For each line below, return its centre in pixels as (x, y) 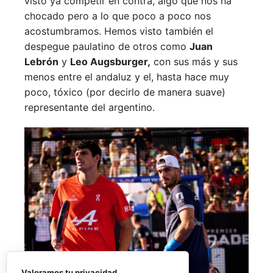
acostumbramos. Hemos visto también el (119, 31)
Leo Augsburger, (110, 62)
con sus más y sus (194, 62)
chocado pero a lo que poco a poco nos (118, 16)
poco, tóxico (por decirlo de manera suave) (125, 92)
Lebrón (41, 62)
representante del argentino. (90, 108)
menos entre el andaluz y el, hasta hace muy (127, 77)
